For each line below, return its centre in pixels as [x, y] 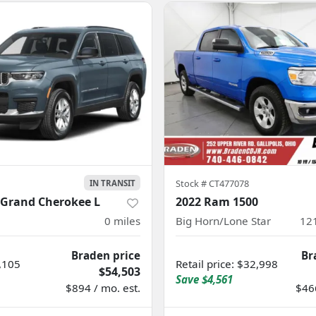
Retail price [203, 264]
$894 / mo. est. [103, 288]
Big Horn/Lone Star [223, 221]
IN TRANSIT [112, 183]
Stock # [192, 184]
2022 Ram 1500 [217, 202]
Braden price [106, 256]
